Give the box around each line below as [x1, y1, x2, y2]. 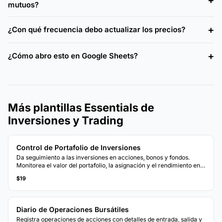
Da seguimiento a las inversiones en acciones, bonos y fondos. [16, 153, 190, 161]
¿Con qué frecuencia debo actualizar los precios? [8, 25, 185, 35]
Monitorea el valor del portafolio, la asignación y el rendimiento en [16, 161, 200, 169]
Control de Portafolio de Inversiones [16, 143, 141, 152]
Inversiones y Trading [8, 113, 123, 127]
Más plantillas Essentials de [8, 101, 154, 114]
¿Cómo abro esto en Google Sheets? [8, 51, 138, 61]
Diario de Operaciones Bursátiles [16, 205, 129, 214]
